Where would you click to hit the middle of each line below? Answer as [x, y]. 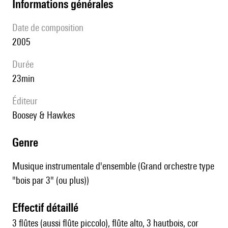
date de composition [51, 28]
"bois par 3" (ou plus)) [51, 180]
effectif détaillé [48, 208]
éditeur [27, 101]
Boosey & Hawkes [46, 115]
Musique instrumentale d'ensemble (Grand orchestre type [113, 166]
